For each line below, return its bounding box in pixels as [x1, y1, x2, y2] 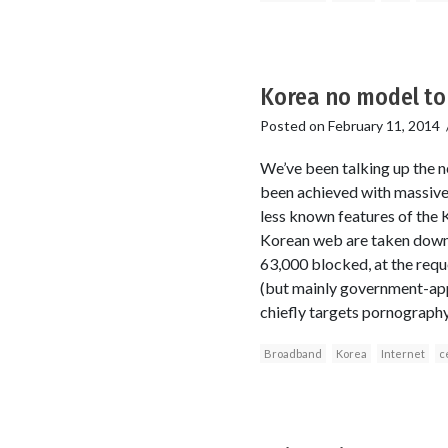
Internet [380, 346, 425, 360]
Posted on [259, 117, 328, 135]
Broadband [263, 346, 322, 360]
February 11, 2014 [327, 117, 440, 135]
